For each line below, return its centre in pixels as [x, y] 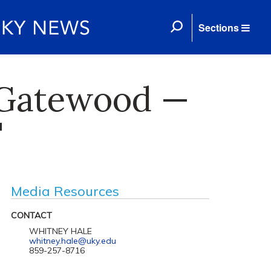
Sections [219, 28]
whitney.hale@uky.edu [72, 241]
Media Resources [65, 191]
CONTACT [31, 215]
